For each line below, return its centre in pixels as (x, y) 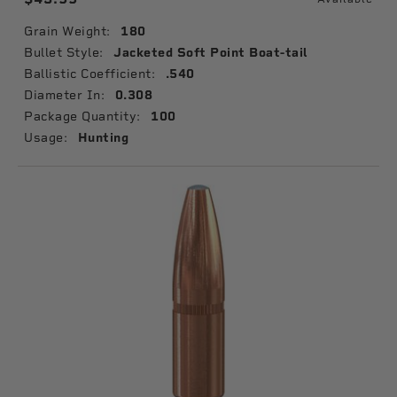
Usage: (46, 137)
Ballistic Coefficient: (90, 74)
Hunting (103, 138)
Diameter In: (64, 95)
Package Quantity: (82, 116)
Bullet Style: (64, 52)
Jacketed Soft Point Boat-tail (211, 53)
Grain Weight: (67, 31)
